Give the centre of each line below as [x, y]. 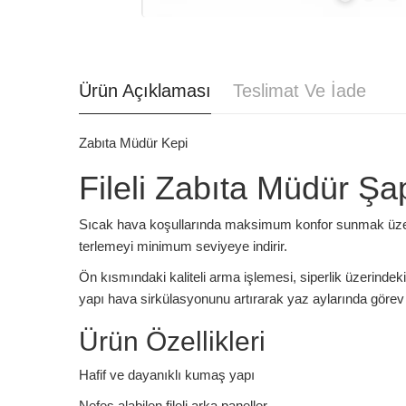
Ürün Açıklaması [145, 90]
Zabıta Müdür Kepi [133, 142]
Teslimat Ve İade [300, 90]
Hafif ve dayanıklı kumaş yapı [167, 374]
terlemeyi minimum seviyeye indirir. [183, 246]
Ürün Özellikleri [172, 341]
